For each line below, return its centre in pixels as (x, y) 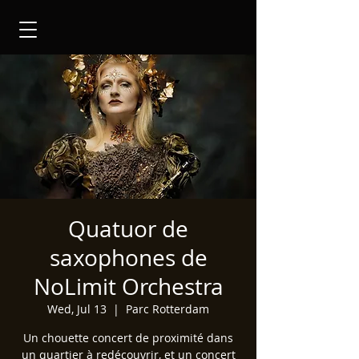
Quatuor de (128, 229)
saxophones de (128, 258)
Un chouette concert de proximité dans (128, 338)
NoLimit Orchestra (128, 286)
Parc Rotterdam (167, 309)
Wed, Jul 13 (77, 309)
